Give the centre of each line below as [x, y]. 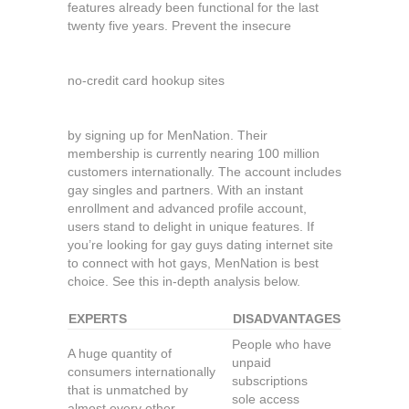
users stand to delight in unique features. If [191, 226]
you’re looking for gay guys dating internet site [200, 245]
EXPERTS [98, 319]
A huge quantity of [120, 353]
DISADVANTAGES [287, 319]
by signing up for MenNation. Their [168, 135]
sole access [266, 399]
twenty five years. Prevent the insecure [179, 26]
